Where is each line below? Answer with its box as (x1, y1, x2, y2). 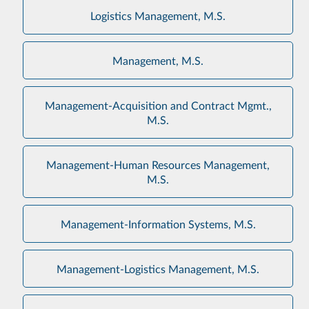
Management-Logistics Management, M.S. (57, 262, 259, 275)
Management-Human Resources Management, (46, 158, 270, 171)
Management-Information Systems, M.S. (60, 217, 256, 230)
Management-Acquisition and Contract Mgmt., (44, 99, 272, 112)
